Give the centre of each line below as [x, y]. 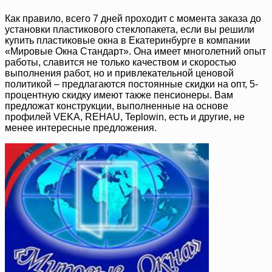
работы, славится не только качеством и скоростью [121, 62]
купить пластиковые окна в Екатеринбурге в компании [127, 40]
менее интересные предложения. [81, 127]
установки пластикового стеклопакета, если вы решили [130, 29]
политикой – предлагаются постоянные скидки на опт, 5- [131, 84]
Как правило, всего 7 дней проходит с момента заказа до [133, 18]
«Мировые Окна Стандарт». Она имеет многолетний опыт [135, 51]
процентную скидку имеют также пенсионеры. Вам [119, 95]
